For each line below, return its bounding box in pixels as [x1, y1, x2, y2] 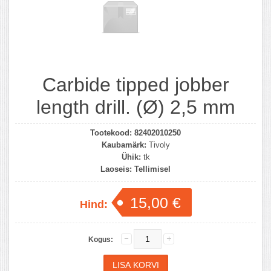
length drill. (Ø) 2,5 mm [36, 96, 235, 118]
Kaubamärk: [101, 140, 146, 149]
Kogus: [88, 235, 113, 244]
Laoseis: [100, 164, 132, 174]
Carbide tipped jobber [42, 73, 229, 96]
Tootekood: [90, 128, 132, 137]
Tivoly [148, 140, 170, 149]
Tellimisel [134, 164, 171, 174]
